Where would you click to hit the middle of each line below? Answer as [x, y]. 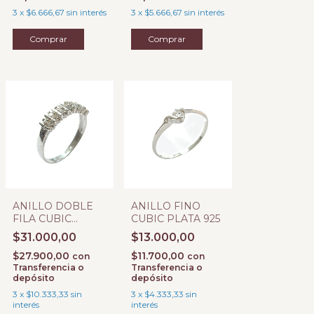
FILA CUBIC [42, 219]
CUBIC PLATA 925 [176, 219]
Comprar [48, 39]
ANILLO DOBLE [53, 206]
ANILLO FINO [166, 206]
